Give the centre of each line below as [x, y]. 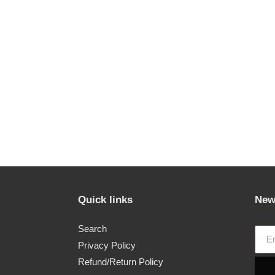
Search [92, 229]
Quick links [105, 199]
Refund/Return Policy [121, 262]
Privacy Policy [107, 246]
